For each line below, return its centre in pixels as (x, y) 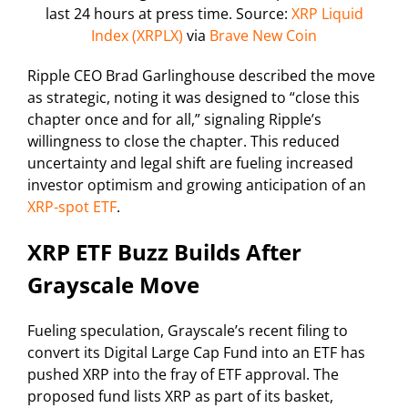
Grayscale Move (113, 285)
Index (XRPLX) (137, 36)
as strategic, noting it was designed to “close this (194, 98)
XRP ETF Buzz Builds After (164, 252)
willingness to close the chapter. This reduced (184, 142)
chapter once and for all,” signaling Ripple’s (174, 120)
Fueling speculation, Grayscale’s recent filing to (188, 331)
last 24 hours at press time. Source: (166, 14)
